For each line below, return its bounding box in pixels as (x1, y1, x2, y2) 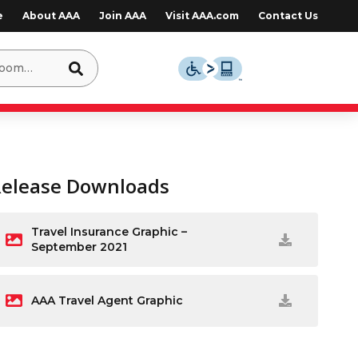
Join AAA (98, 10, 146, 22)
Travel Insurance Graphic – (31, 225, 188, 239)
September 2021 (31, 240, 128, 254)
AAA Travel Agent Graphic (31, 292, 184, 308)
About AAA (22, 10, 80, 22)
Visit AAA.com (165, 10, 239, 22)
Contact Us (257, 10, 318, 22)
